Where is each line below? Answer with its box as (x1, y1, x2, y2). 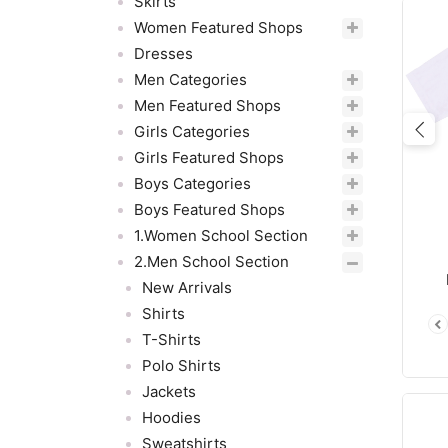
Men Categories (134, 70, 247, 89)
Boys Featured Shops (134, 200, 285, 219)
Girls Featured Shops (134, 148, 284, 167)
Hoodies (142, 408, 201, 427)
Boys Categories (134, 174, 251, 193)
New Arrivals (142, 278, 232, 297)
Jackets (142, 382, 196, 401)
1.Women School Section (134, 226, 308, 245)
